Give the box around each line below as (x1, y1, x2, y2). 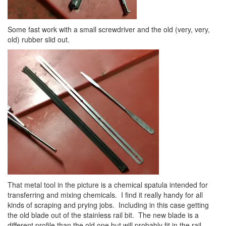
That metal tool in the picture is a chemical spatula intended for (8, 180, 208, 190)
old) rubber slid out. (8, 34, 70, 44)
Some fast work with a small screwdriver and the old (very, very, (8, 24, 210, 34)
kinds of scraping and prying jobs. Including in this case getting (8, 200, 209, 210)
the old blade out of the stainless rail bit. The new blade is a (8, 210, 199, 220)
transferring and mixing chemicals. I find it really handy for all (8, 190, 203, 200)
